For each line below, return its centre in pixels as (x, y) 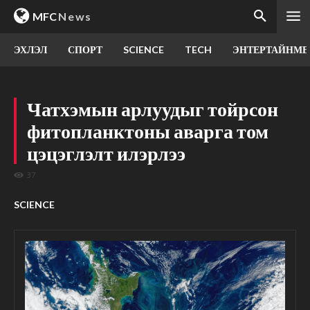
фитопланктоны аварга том (148, 131)
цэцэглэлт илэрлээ (106, 153)
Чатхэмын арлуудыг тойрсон (153, 109)
